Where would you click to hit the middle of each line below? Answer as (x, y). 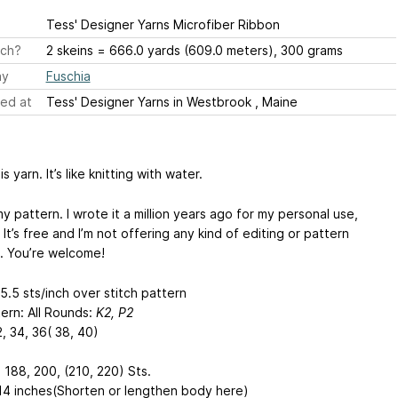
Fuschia (68, 76)
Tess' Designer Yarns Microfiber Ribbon (163, 24)
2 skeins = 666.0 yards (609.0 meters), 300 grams (194, 50)
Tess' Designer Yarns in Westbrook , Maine (171, 102)
